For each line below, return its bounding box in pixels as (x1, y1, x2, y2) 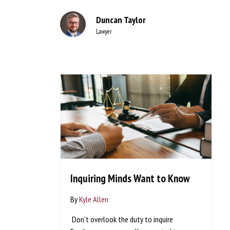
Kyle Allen (79, 194, 109, 204)
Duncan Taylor (95, 13, 146, 26)
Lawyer (95, 27, 112, 35)
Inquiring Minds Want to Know (70, 171, 190, 185)
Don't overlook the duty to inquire (70, 214, 174, 224)
